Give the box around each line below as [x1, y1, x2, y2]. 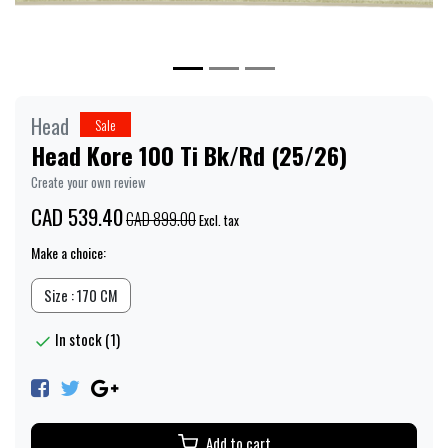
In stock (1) [55, 327, 120, 350]
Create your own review [31, 172, 146, 192]
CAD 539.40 [31, 200, 123, 232]
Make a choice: [31, 241, 106, 263]
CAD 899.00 [126, 206, 196, 231]
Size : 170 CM [44, 284, 118, 306]
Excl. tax [196, 210, 239, 230]
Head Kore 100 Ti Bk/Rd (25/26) [31, 136, 347, 173]
